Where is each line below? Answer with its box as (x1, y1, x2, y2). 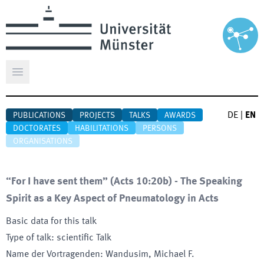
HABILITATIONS (75, 124, 128, 133)
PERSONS (143, 124, 177, 133)
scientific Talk (57, 233, 111, 243)
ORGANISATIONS (13, 137, 72, 146)
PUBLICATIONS (13, 111, 65, 120)
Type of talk (6, 233, 51, 243)
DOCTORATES (13, 124, 61, 133)
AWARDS (164, 111, 196, 120)
